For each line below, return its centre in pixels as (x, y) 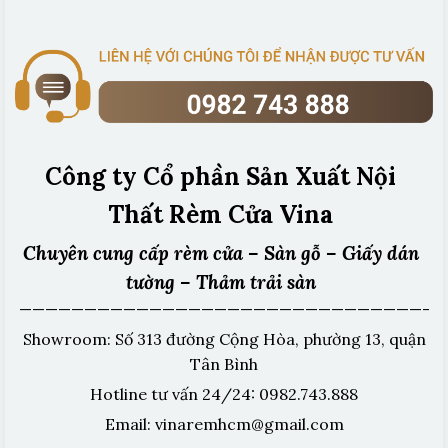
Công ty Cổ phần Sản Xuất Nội (220, 176)
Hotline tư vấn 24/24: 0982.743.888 (224, 393)
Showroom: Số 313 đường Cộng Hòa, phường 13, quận (224, 338)
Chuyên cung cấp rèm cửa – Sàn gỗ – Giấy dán (221, 252)
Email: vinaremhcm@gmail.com (224, 423)
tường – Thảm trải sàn (221, 281)
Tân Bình (224, 363)
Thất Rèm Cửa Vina (220, 214)
